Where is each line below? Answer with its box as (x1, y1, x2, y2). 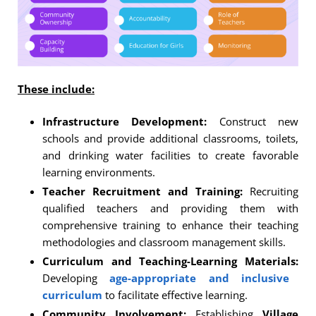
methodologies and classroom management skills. (42, 234, 286, 249)
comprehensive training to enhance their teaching (42, 217, 298, 232)
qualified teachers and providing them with (42, 200, 298, 215)
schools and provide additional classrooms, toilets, (42, 130, 298, 145)
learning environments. (42, 164, 155, 179)
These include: (18, 82, 95, 97)
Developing (42, 270, 110, 285)
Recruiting (243, 183, 298, 198)
